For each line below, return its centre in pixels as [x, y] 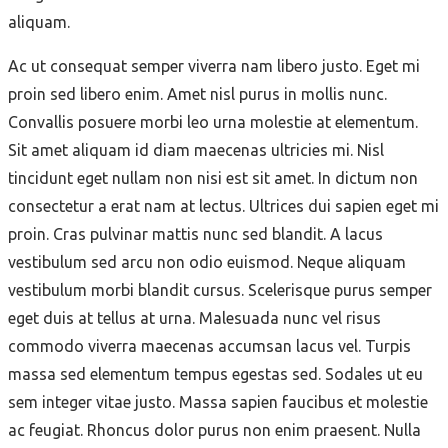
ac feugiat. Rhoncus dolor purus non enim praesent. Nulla [214, 429]
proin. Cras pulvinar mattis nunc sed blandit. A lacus [195, 233]
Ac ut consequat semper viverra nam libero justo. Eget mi [214, 65]
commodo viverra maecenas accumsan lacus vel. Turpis [209, 345]
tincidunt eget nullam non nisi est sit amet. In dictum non [213, 177]
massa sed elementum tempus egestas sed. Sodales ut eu [215, 373]
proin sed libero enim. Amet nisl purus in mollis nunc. [197, 93]
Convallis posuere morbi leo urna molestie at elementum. [213, 121]
